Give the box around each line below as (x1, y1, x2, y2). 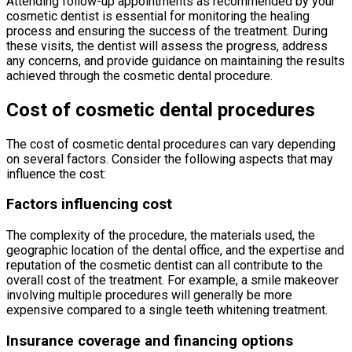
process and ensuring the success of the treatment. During (6, 23, 328, 38)
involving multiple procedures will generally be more (6, 287, 292, 302)
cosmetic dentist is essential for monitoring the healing (6, 8, 310, 24)
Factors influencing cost (6, 196, 172, 214)
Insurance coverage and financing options (6, 332, 293, 350)
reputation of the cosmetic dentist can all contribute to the (6, 257, 323, 273)
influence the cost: (6, 166, 106, 181)
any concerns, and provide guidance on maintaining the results (6, 53, 345, 68)
